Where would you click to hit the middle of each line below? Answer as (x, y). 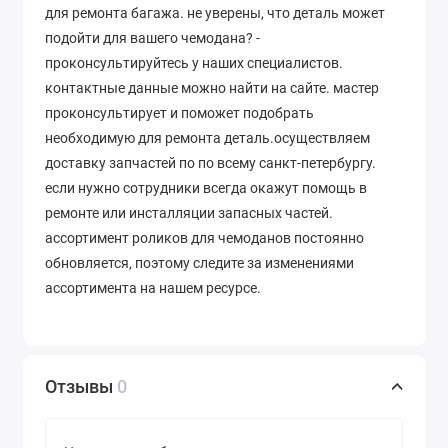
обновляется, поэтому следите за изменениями (199, 263)
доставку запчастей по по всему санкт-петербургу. (210, 163)
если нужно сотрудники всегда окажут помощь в (206, 188)
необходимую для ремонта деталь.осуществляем (207, 138)
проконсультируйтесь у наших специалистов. (194, 63)
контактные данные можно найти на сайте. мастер (212, 88)
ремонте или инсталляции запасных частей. (189, 213)
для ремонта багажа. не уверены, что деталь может (215, 13)
